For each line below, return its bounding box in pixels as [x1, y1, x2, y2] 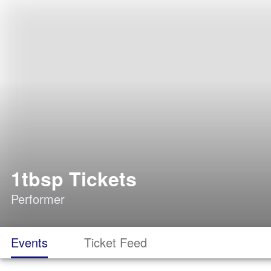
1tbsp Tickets [11, 165, 137, 192]
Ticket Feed [84, 233, 147, 251]
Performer [11, 190, 65, 207]
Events [11, 233, 48, 251]
